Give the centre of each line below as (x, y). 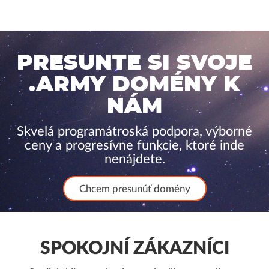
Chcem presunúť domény (134, 189)
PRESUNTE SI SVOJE (134, 63)
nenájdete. (134, 159)
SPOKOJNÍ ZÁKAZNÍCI (134, 249)
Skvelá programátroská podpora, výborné (134, 131)
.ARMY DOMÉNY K (134, 85)
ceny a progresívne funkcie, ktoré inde (134, 145)
